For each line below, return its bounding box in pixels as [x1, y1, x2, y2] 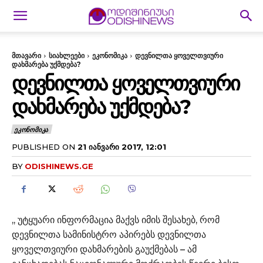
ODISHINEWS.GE [25, 161, 93, 171]
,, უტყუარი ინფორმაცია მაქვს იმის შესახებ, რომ [12, 214, 220, 225]
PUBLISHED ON [12, 141, 75, 151]
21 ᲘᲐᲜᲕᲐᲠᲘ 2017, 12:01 [77, 141, 166, 151]
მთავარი [12, 51, 41, 60]
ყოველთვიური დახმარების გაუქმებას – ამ [12, 243, 197, 255]
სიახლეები [49, 51, 85, 60]
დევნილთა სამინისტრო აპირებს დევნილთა [12, 228, 206, 240]
